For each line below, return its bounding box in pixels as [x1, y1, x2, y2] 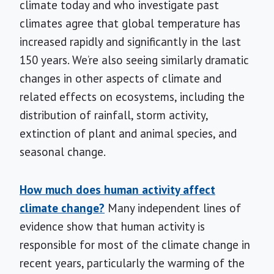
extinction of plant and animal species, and [20, 126, 237, 141]
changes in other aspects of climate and [20, 71, 221, 86]
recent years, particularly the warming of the [20, 256, 245, 270]
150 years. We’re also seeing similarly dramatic [20, 53, 249, 67]
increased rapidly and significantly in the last [20, 34, 241, 49]
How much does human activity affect [20, 182, 215, 197]
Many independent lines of [105, 201, 241, 215]
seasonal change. [20, 144, 106, 159]
